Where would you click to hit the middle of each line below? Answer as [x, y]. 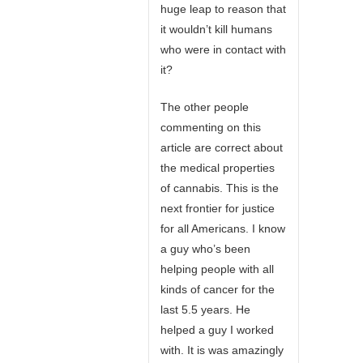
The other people [205, 107]
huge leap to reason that [223, 9]
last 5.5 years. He [205, 310]
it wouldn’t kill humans [216, 29]
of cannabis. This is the [220, 188]
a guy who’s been [205, 249]
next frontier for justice [218, 208]
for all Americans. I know [223, 228]
